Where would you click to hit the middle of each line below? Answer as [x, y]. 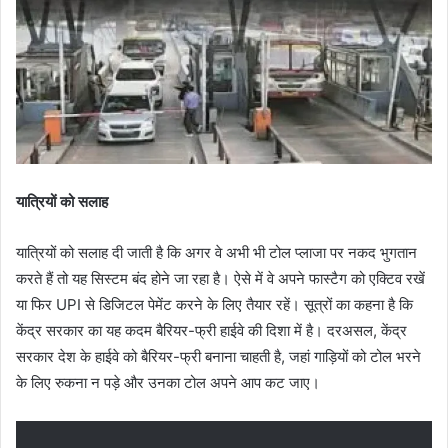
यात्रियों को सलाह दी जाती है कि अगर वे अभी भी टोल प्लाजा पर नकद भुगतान [216, 253]
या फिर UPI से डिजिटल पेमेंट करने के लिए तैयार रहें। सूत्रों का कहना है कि [214, 305]
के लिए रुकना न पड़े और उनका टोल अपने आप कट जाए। [168, 383]
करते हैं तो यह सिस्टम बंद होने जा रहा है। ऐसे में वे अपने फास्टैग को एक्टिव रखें [220, 279]
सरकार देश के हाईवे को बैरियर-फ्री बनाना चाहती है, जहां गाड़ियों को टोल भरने [218, 357]
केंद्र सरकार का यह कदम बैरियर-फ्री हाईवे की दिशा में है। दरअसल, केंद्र [211, 331]
